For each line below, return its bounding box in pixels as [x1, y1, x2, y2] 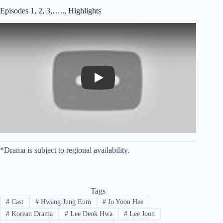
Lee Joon [127, 210, 155, 218]
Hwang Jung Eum [38, 198, 91, 206]
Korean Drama [9, 210, 53, 218]
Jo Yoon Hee [106, 198, 144, 206]
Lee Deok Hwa [68, 210, 112, 218]
